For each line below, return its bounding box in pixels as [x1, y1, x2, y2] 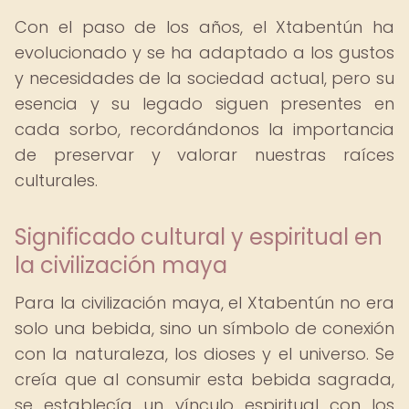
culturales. [15, 169, 98, 192]
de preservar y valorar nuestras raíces [15, 143, 394, 166]
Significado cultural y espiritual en [15, 222, 383, 252]
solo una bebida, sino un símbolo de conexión [15, 317, 394, 340]
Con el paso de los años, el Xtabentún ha [15, 16, 394, 38]
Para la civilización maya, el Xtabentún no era [15, 291, 394, 314]
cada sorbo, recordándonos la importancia [15, 118, 394, 141]
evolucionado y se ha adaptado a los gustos [15, 41, 394, 64]
